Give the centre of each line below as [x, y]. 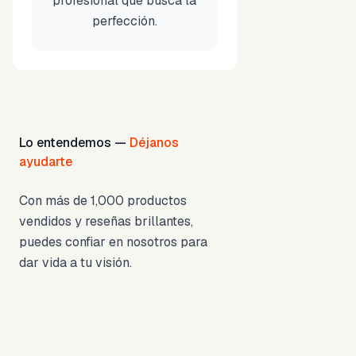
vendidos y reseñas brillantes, [106, 221]
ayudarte [46, 162]
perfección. [124, 21]
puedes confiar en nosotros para [113, 242]
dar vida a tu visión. [75, 263]
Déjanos [154, 143]
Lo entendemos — [74, 143]
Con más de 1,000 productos [103, 201]
